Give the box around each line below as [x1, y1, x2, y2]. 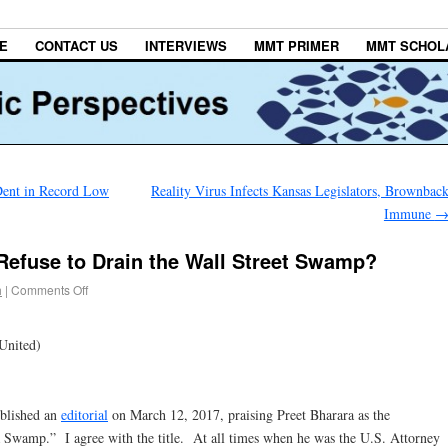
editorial [61, 404, 108, 424]
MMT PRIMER [254, 36, 339, 56]
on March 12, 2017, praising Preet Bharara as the [108, 404, 390, 424]
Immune [383, 204, 435, 224]
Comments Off [11, 280, 88, 298]
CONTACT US [35, 36, 118, 56]
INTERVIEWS [145, 36, 227, 56]
